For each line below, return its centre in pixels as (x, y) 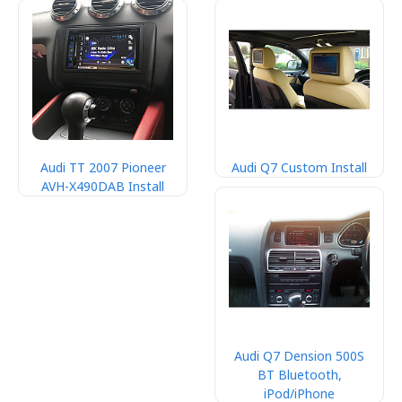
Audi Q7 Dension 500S (299, 356)
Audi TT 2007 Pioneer (103, 167)
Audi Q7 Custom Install (299, 167)
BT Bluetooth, (299, 375)
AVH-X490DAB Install (103, 186)
